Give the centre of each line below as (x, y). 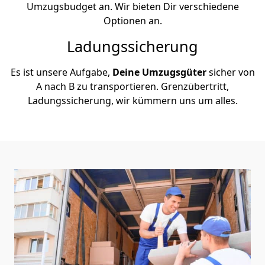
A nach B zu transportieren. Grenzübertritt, (132, 86)
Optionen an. (132, 20)
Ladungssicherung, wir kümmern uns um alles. (132, 100)
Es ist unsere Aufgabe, (61, 72)
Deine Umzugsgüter (159, 72)
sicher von (230, 72)
